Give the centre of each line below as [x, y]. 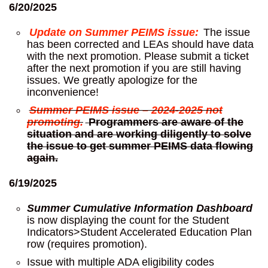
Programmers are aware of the [166, 122]
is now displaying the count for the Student [128, 220]
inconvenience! [63, 92]
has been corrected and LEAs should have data [140, 45]
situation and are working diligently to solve [139, 134]
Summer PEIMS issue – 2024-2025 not [126, 110]
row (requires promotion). [87, 244]
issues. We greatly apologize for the [112, 80]
